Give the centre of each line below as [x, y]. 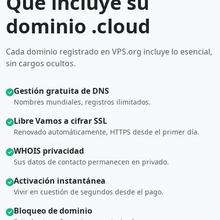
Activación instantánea [60, 181]
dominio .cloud [78, 26]
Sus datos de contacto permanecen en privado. [91, 162]
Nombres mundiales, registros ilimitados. [82, 102]
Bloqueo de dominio [53, 211]
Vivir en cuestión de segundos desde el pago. [89, 192]
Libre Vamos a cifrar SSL [60, 121]
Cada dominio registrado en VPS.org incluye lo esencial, [109, 52]
